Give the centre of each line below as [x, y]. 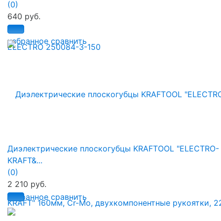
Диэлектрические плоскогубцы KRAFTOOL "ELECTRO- [113, 149]
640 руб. [24, 17]
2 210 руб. [27, 184]
